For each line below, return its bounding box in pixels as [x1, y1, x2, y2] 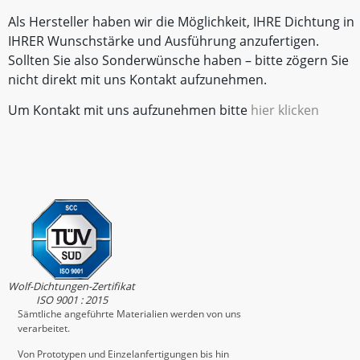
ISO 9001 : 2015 [35, 292, 108, 307]
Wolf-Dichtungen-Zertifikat [8, 278, 135, 293]
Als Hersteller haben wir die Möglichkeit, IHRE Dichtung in [8, 13, 354, 31]
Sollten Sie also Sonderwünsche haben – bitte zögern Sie [8, 51, 349, 70]
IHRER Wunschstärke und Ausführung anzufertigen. [8, 32, 319, 51]
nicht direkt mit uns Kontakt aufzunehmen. [8, 71, 267, 89]
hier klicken [251, 101, 319, 120]
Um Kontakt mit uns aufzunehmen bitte [8, 101, 251, 120]
